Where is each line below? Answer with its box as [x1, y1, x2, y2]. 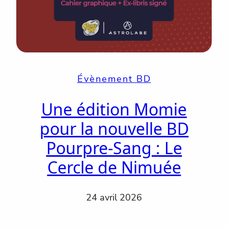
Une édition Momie [41, 98, 187, 120]
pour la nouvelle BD [39, 117, 189, 139]
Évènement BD [77, 73, 151, 85]
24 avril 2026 [86, 191, 142, 204]
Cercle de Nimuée [47, 156, 181, 178]
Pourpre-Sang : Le [46, 136, 182, 159]
